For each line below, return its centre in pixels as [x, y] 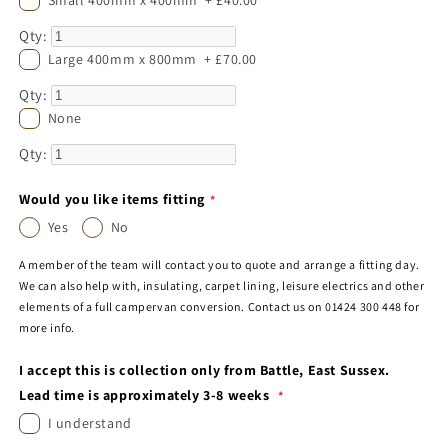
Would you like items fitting [112, 198]
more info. [47, 327]
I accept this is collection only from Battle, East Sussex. [204, 369]
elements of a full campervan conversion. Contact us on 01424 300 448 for [219, 306]
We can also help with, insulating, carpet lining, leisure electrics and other [222, 285]
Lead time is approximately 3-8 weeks [146, 394]
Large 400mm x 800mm [122, 58]
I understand [89, 422]
